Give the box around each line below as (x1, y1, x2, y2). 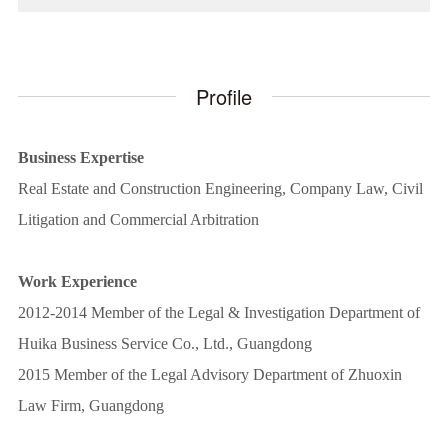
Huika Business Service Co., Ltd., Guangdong (17, 335, 312, 353)
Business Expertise (17, 149, 144, 167)
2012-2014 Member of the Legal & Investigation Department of (17, 304, 420, 322)
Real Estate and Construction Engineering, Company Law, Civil (17, 180, 423, 198)
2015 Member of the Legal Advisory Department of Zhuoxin (17, 366, 402, 384)
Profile (196, 82, 252, 112)
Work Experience (17, 273, 137, 291)
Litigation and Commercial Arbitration (17, 211, 259, 229)
